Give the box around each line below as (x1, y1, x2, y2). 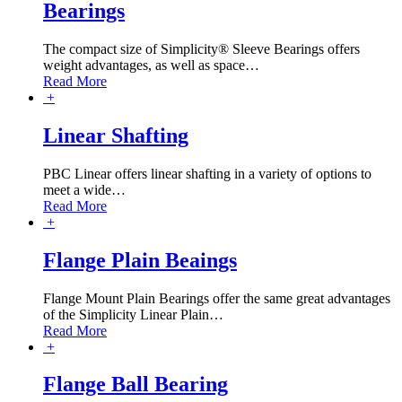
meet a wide (43, 181, 111, 197)
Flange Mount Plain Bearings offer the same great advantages (43, 290, 390, 306)
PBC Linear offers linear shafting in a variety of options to (43, 165, 371, 181)
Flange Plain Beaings (43, 248, 237, 272)
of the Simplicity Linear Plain (43, 306, 209, 322)
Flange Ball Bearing (43, 372, 228, 397)
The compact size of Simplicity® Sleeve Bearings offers (43, 40, 360, 57)
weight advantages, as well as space (43, 57, 245, 73)
